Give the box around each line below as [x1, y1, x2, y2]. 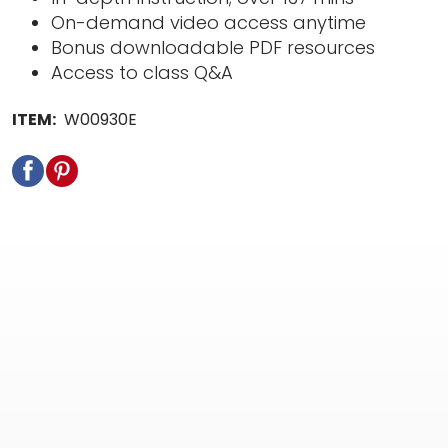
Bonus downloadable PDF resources [51, 35, 376, 60]
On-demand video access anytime [51, 10, 367, 35]
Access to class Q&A [51, 60, 234, 85]
